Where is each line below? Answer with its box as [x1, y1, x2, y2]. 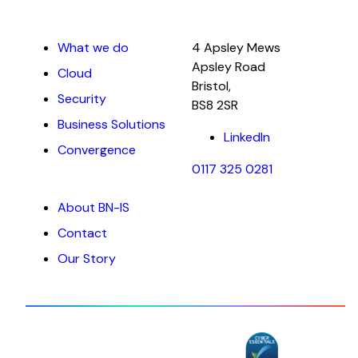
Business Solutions [58, 115, 165, 133]
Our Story [58, 249, 116, 267]
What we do [58, 38, 129, 56]
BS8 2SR [192, 96, 238, 113]
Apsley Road [192, 58, 265, 75]
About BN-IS [58, 198, 129, 216]
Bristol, [192, 77, 231, 94]
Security [58, 89, 106, 107]
